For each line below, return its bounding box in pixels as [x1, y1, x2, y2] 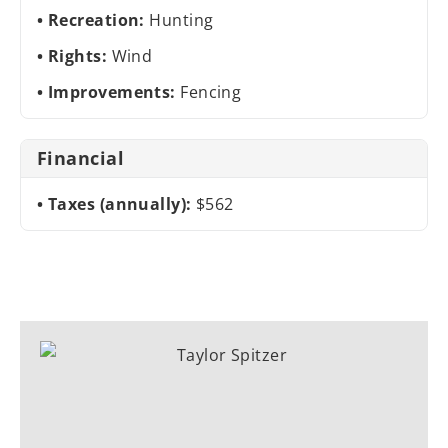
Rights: [47, 44, 112, 67]
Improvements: [47, 80, 181, 103]
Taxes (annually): [47, 192, 197, 215]
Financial [37, 145, 125, 170]
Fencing [180, 80, 242, 103]
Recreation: [47, 8, 150, 31]
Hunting [149, 8, 214, 31]
